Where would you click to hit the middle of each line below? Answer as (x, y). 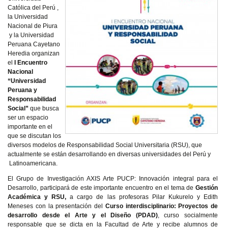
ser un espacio (28, 118)
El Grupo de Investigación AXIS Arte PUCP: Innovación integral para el (113, 179)
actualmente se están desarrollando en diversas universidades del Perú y (109, 154)
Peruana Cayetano (34, 44)
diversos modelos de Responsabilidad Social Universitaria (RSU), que (105, 145)
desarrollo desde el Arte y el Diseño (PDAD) (83, 215)
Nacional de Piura (33, 26)
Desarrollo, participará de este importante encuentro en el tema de (102, 188)
